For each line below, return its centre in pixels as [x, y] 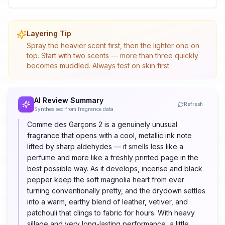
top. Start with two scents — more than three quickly [113, 56]
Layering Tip [49, 34]
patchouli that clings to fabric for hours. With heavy [111, 213]
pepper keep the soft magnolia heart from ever [106, 180]
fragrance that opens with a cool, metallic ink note [109, 136]
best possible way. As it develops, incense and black [115, 169]
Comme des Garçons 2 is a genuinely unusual [102, 125]
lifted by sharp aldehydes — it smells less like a [105, 147]
